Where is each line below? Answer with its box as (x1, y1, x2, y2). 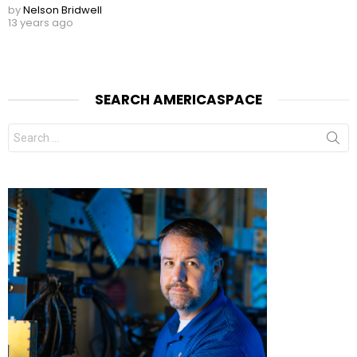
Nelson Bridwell (23, 2, 102, 18)
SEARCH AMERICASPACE (95, 90, 262, 110)
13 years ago (8, 15, 73, 31)
